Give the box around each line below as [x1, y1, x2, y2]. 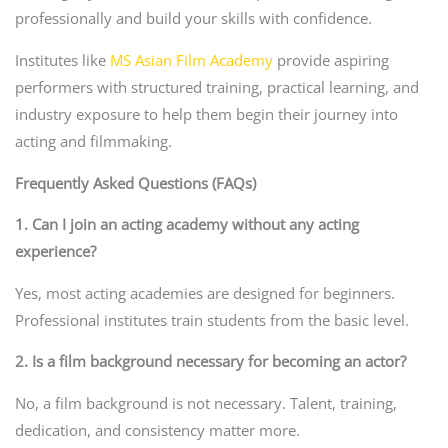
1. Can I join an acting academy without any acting [14, 214, 359, 235]
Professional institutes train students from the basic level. [14, 309, 409, 330]
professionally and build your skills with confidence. [14, 8, 372, 29]
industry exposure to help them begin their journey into [14, 103, 398, 124]
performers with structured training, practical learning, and [14, 76, 419, 97]
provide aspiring [272, 49, 389, 70]
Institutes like [14, 49, 110, 70]
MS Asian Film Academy [109, 49, 273, 70]
